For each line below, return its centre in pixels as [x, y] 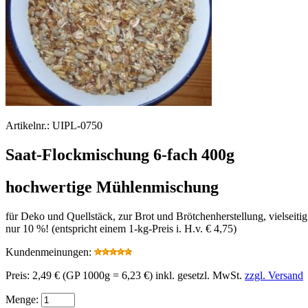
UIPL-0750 [77, 125]
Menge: [22, 299]
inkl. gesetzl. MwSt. [200, 275]
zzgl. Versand [274, 275]
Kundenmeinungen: [50, 252]
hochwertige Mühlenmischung [112, 187]
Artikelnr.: [29, 125]
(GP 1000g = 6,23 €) [108, 275]
